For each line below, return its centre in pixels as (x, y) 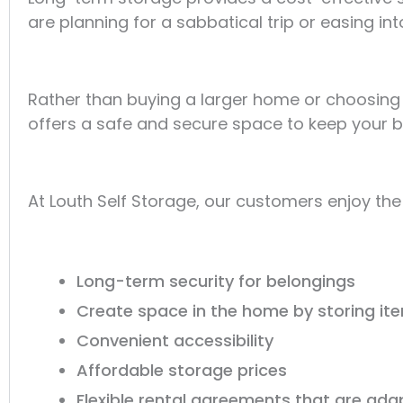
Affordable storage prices (182, 370)
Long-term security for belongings (216, 281)
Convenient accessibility (175, 340)
